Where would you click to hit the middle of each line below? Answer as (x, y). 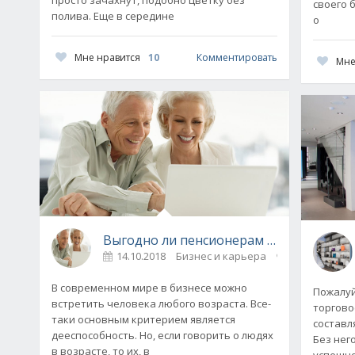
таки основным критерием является (143, 319)
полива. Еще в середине (113, 15)
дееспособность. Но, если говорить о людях (162, 335)
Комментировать (237, 58)
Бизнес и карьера (221, 256)
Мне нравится (107, 57)
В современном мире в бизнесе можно (149, 287)
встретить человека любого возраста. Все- (161, 303)
